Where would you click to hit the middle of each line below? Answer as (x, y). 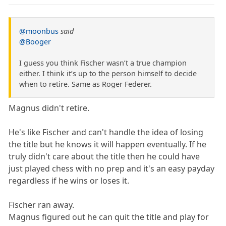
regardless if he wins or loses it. (69, 181)
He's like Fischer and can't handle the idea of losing (106, 132)
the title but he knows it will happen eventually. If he (108, 145)
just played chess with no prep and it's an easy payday (112, 169)
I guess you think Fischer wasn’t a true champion (103, 63)
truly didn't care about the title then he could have (104, 157)
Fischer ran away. (42, 205)
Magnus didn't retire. (49, 108)
